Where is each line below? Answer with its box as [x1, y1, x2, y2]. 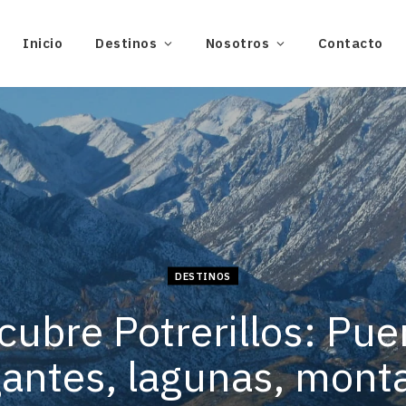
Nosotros [205, 34, 270, 52]
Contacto [317, 34, 383, 52]
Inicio [23, 34, 63, 52]
